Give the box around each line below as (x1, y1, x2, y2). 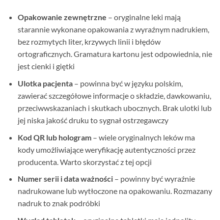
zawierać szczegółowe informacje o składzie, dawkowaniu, (17, 91, 211, 101)
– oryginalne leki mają (106, 12, 181, 22)
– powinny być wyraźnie (112, 174, 195, 184)
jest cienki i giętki (17, 61, 75, 71)
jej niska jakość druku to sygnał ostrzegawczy (17, 115, 168, 125)
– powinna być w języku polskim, (72, 79, 183, 88)
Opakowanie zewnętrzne (17, 12, 107, 22)
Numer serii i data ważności (17, 174, 113, 184)
